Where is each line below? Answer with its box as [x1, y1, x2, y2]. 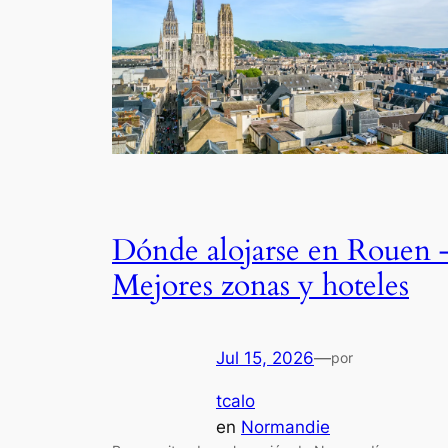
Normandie [241, 417, 330, 437]
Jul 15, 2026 [216, 348, 314, 369]
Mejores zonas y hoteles [112, 265, 409, 306]
